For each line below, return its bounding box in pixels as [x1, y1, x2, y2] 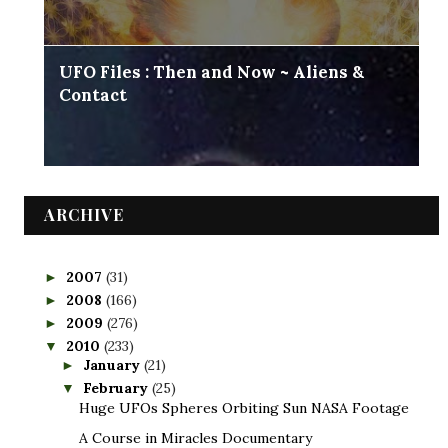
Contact [58, 84, 127, 107]
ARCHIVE [43, 204, 124, 226]
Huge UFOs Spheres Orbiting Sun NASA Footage [78, 398, 409, 417]
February [82, 379, 152, 398]
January [82, 356, 144, 375]
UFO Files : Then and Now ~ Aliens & [58, 61, 364, 84]
